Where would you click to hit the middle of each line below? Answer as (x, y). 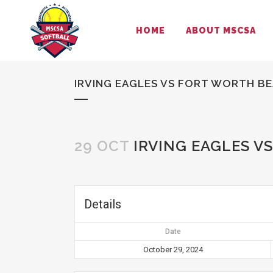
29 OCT (102, 146)
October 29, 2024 (173, 250)
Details (103, 204)
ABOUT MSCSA (221, 30)
